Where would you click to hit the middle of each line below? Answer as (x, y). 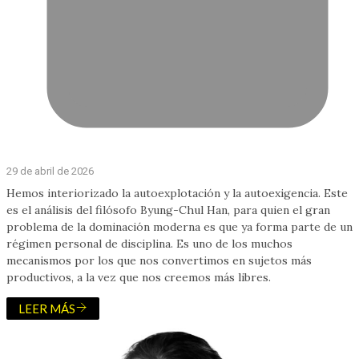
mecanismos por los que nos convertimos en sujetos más (159, 260)
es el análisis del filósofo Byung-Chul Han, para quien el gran (168, 210)
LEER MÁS (47, 308)
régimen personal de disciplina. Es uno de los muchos (149, 243)
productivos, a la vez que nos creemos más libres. (139, 277)
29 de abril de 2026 (50, 171)
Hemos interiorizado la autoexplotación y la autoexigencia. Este (177, 193)
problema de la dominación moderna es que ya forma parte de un (179, 226)
